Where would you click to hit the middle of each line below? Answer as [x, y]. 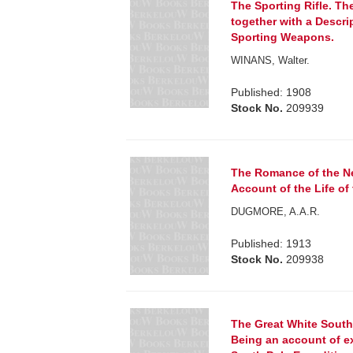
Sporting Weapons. [283, 37]
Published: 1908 [271, 92]
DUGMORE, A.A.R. [276, 211]
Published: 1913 [271, 243]
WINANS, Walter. [271, 60]
